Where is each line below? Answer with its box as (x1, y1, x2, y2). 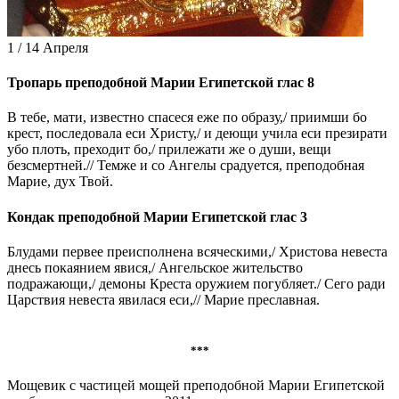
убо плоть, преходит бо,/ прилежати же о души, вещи (7, 142, 331, 158)
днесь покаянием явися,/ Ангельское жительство (7, 259, 303, 275)
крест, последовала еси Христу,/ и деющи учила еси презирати (7, 126, 387, 142)
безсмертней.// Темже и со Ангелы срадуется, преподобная (7, 158, 364, 174)
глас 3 (266, 208, 307, 224)
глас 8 (273, 75, 314, 91)
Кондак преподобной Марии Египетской (7, 208, 266, 224)
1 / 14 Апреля (7, 39, 88, 55)
